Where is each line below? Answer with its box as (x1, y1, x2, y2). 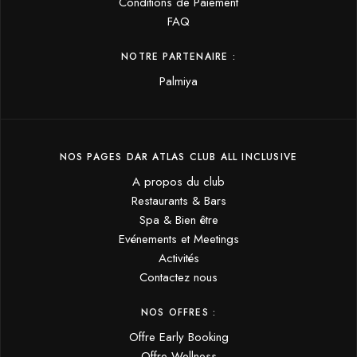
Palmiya (159, 72, 198, 90)
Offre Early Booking (128, 328, 229, 346)
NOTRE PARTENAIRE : (121, 49, 236, 64)
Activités (158, 249, 199, 267)
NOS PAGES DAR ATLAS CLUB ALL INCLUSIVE (59, 149, 298, 164)
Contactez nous (139, 268, 218, 286)
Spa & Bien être (139, 210, 218, 229)
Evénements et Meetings (118, 229, 239, 248)
